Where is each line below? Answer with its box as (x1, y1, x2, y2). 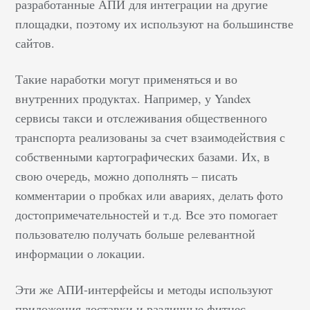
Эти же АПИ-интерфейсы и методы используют (15, 280, 273, 298)
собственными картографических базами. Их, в (15, 147, 271, 165)
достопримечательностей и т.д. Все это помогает (15, 206, 278, 223)
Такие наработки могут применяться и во (15, 70, 238, 87)
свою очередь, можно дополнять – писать (15, 167, 238, 184)
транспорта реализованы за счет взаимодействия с (15, 128, 286, 145)
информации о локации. (15, 244, 146, 262)
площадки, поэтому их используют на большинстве (15, 15, 294, 32)
